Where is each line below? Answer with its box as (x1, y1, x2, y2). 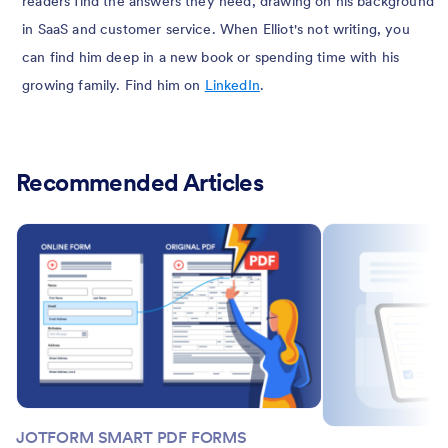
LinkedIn (204, 75, 260, 94)
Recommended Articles (16, 166, 264, 198)
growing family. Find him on (22, 75, 205, 94)
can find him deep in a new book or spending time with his (22, 47, 400, 66)
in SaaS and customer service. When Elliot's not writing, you (22, 19, 410, 38)
